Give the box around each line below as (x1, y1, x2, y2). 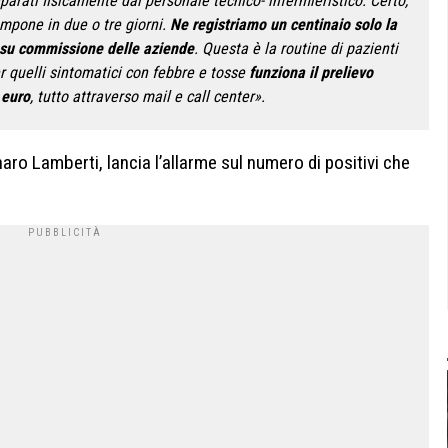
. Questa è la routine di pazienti (194, 38, 398, 58)
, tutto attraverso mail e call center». (29, 86, 265, 106)
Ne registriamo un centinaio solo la (170, 14, 397, 34)
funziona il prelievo (249, 62, 373, 82)
